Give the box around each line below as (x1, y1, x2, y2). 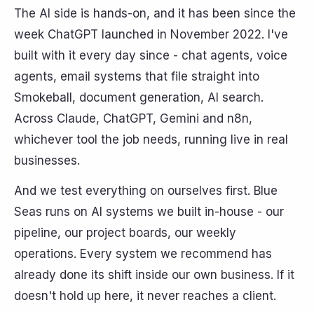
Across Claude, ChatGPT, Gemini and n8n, (14, 111, 252, 126)
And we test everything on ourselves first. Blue (14, 184, 278, 198)
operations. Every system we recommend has (14, 247, 272, 261)
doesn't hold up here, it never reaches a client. (14, 289, 276, 303)
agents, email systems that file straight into (14, 69, 259, 84)
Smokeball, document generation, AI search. (14, 90, 264, 105)
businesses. (14, 153, 80, 168)
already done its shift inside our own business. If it (14, 268, 294, 282)
